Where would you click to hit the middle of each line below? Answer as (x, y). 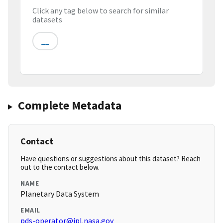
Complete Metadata (69, 106)
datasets (47, 20)
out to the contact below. (60, 167)
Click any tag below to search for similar (101, 11)
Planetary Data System (60, 194)
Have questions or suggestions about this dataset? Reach (111, 159)
